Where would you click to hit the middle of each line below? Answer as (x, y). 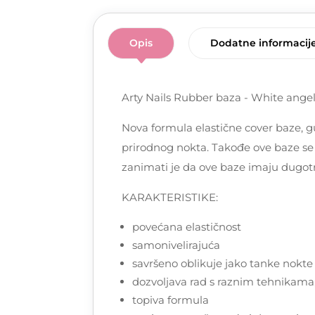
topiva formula (171, 300)
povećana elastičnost (187, 226)
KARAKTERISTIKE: (170, 197)
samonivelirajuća (176, 245)
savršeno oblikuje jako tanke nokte (223, 263)
